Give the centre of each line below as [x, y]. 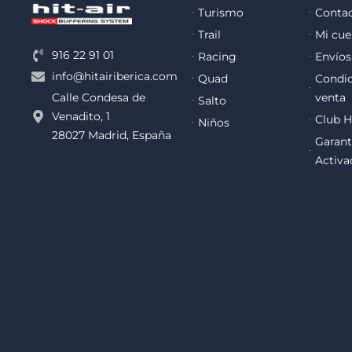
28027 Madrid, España [112, 136]
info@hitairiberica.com [115, 77]
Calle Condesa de [99, 98]
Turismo [220, 12]
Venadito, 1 [81, 117]
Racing [217, 56]
